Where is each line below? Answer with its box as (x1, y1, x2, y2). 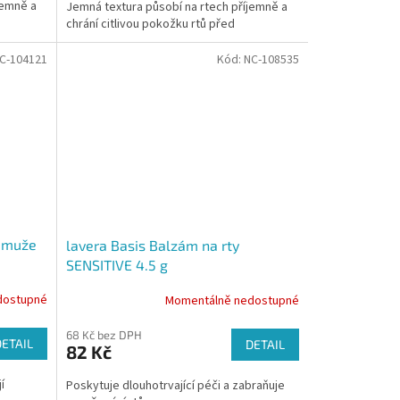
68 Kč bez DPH (65, 327, 142, 342)
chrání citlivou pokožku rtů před (65, 14, 235, 33)
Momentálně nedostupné (164, 292, 299, 311)
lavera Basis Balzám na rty (65, 236, 239, 254)
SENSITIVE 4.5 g (65, 255, 168, 273)
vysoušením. (65, 31, 133, 50)
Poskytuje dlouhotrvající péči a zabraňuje (65, 376, 285, 395)
